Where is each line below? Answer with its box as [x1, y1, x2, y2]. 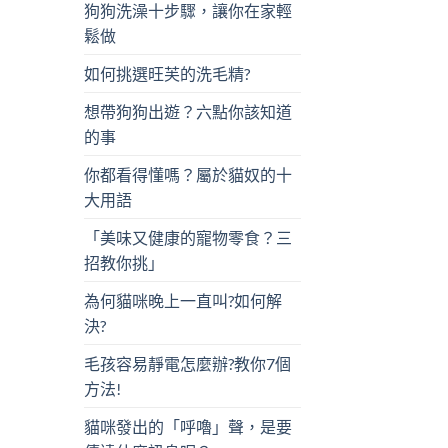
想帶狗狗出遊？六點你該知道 [83, 102, 292, 122]
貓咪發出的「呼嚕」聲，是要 [83, 417, 292, 437]
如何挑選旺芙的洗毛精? [83, 64, 250, 84]
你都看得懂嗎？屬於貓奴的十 [83, 165, 292, 185]
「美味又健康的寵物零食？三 [83, 228, 292, 248]
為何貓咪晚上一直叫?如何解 [83, 291, 282, 311]
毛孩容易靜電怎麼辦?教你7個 [83, 354, 291, 374]
